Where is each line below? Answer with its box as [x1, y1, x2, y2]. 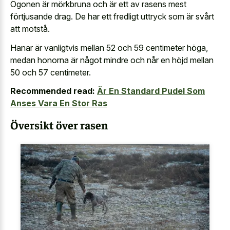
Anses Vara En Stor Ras [10, 98, 107, 109]
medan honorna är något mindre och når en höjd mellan [10, 54, 214, 65]
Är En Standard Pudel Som [97, 86, 205, 97]
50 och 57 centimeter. [10, 67, 91, 78]
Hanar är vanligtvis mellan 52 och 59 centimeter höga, [10, 42, 208, 53]
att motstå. [10, 24, 50, 34]
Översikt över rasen [10, 117, 108, 132]
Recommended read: [10, 86, 95, 97]
